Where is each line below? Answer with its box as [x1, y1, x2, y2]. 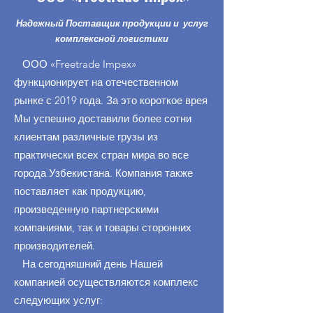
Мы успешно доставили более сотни [14, 112, 191, 125]
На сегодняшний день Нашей [14, 257, 163, 270]
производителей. [14, 239, 95, 252]
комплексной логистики [55, 34, 168, 44]
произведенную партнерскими [14, 203, 159, 216]
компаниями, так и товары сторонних [14, 221, 191, 234]
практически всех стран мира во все [14, 148, 189, 161]
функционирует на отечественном [14, 75, 178, 89]
